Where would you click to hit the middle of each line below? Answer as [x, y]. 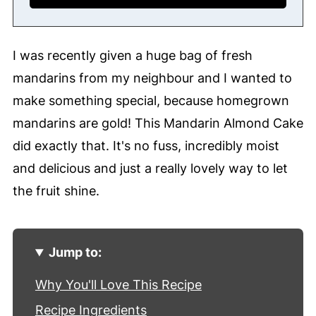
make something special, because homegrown [151, 101]
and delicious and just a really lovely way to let [150, 169]
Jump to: [75, 253]
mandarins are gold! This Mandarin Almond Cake [158, 123]
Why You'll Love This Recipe [118, 285]
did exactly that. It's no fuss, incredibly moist [146, 146]
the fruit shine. [56, 191]
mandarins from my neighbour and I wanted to [152, 78]
